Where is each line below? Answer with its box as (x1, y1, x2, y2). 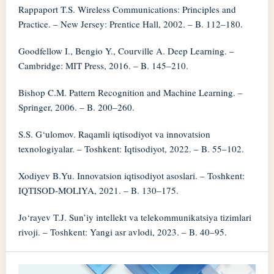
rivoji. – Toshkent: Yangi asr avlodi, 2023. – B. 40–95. (18, 226, 227, 239)
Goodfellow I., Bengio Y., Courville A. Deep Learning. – (18, 45, 234, 57)
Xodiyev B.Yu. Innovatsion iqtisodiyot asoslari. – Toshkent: (18, 169, 245, 182)
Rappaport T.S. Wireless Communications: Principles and (18, 3, 236, 16)
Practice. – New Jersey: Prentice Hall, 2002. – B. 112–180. (18, 18, 243, 31)
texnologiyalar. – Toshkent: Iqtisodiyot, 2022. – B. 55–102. (18, 143, 244, 155)
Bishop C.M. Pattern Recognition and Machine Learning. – (18, 86, 243, 99)
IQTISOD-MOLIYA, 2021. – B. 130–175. (18, 184, 179, 197)
